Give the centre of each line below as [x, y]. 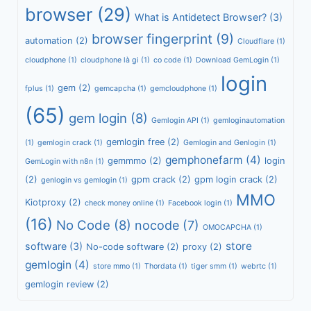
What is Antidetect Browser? [201, 17]
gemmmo [127, 161]
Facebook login [195, 203]
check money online [119, 203]
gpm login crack [228, 179]
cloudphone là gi [110, 60]
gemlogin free [135, 142]
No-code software [125, 247]
